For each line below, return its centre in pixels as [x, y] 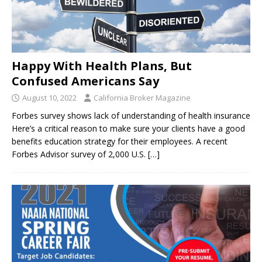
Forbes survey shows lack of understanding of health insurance [131, 115]
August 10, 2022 [49, 97]
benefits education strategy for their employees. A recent [120, 141]
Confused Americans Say [85, 81]
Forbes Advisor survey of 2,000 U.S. [80, 154]
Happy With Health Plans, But [102, 65]
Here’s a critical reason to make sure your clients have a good [128, 128]
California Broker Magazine [142, 97]
